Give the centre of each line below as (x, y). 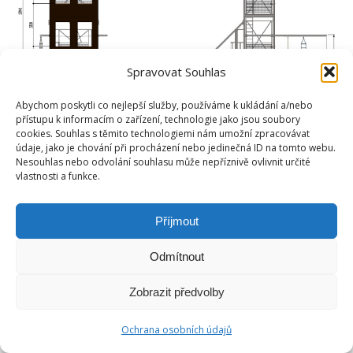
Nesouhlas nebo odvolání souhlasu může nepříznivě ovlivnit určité (163, 162)
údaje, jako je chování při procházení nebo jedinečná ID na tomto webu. (176, 148)
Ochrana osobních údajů (176, 330)
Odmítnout (176, 256)
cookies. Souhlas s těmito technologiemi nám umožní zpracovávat (163, 134)
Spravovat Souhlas (176, 72)
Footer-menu (186, 234)
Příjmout (176, 221)
